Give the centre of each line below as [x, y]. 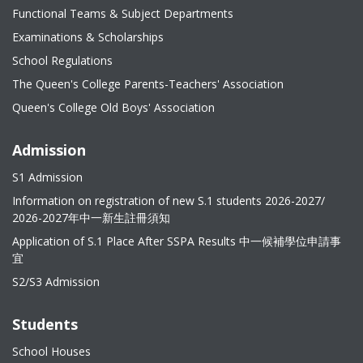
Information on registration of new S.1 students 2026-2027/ [169, 201]
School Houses [51, 351]
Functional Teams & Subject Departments [123, 13]
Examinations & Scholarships [88, 37]
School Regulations [62, 60]
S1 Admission [47, 177]
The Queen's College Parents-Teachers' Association [148, 84]
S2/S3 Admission [56, 282]
